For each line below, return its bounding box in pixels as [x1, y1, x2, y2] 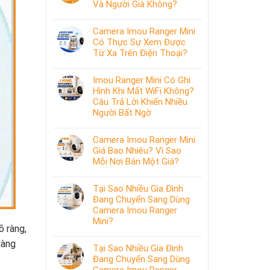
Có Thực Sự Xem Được [93, 37, 186, 48]
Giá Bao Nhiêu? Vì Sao [93, 145, 181, 156]
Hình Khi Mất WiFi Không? [93, 86, 194, 96]
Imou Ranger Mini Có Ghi [93, 75, 190, 86]
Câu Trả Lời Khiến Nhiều [93, 96, 187, 107]
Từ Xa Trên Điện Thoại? [93, 48, 187, 58]
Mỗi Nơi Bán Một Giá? [93, 156, 179, 167]
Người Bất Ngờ [93, 107, 151, 118]
